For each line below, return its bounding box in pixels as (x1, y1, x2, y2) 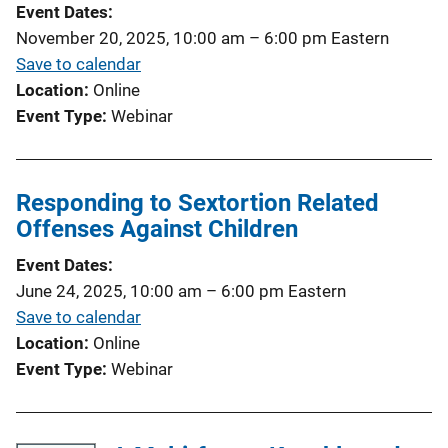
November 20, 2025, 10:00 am (16, 27, 245, 48)
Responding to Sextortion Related (16, 188, 379, 217)
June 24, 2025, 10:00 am (16, 280, 202, 301)
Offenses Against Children (16, 214, 298, 243)
